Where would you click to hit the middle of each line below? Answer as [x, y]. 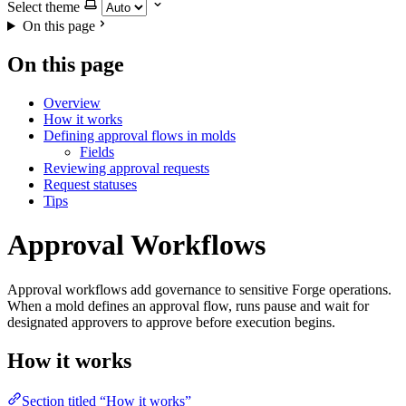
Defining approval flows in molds [140, 135]
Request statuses [90, 184]
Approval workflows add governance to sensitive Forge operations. [199, 289]
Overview [72, 102]
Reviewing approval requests [126, 168]
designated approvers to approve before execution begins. [171, 322]
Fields [97, 151]
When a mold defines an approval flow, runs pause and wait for [188, 305]
